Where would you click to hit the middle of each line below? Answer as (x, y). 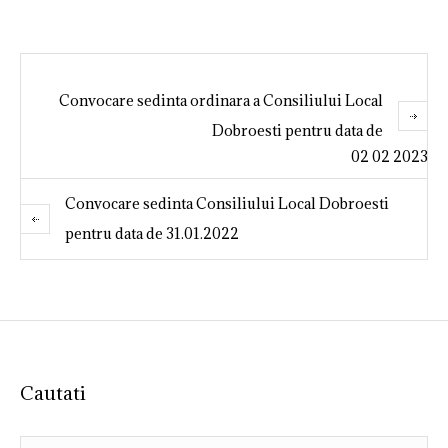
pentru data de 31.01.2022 (152, 234)
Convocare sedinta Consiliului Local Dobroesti (227, 204)
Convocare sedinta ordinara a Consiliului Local (221, 101)
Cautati (53, 393)
